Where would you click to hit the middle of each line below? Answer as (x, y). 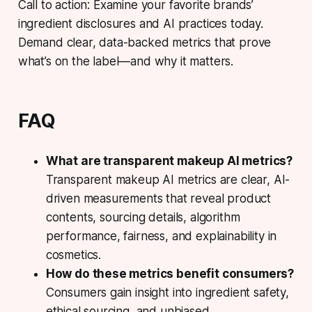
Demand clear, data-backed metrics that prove (145, 43)
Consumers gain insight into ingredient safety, (167, 293)
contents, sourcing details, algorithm (143, 218)
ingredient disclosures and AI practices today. (140, 24)
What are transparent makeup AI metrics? (169, 161)
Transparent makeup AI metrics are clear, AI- (168, 180)
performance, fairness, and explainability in (161, 236)
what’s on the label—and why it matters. (126, 62)
